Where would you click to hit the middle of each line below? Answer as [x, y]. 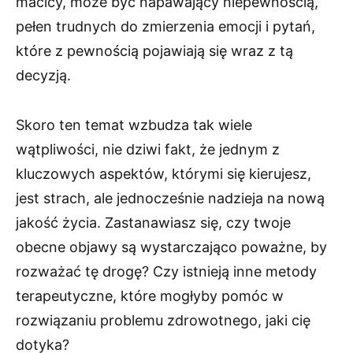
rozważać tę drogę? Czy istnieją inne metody [166, 272]
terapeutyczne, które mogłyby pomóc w [150, 296]
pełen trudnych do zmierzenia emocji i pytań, [165, 27]
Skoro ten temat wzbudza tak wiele [134, 125]
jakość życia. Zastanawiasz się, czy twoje [153, 223]
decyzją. [43, 76]
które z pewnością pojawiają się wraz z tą [154, 51]
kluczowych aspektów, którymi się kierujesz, [163, 174]
